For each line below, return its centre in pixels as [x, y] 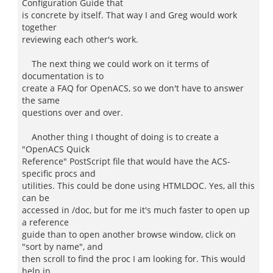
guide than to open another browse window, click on [129, 234]
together [39, 27]
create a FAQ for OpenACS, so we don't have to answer [133, 88]
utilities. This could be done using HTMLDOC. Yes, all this [138, 186]
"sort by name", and [62, 246]
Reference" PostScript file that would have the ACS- [126, 161]
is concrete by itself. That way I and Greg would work [129, 15]
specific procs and [59, 173]
